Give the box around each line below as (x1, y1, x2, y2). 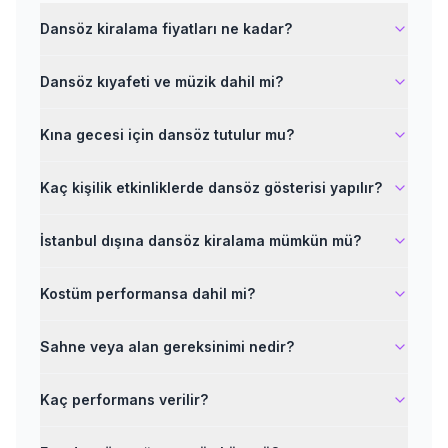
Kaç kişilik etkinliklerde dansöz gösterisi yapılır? (40, 179, 382, 196)
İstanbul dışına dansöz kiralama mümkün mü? (40, 232, 361, 249)
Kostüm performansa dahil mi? (40, 285, 255, 302)
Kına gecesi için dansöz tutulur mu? (40, 126, 294, 143)
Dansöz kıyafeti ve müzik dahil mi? (40, 73, 283, 90)
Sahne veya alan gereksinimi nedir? (40, 338, 294, 355)
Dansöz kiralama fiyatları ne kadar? (40, 20, 292, 37)
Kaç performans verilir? (40, 391, 208, 408)
